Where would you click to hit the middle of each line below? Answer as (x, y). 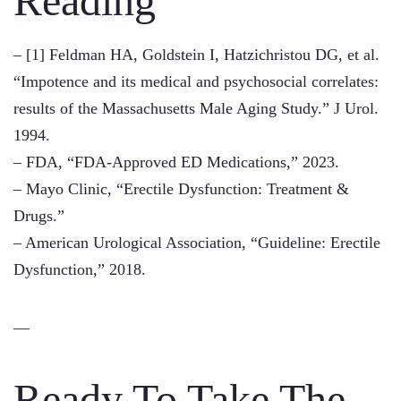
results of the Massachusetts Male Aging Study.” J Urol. (196, 108)
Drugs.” (39, 216)
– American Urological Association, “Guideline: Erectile (197, 243)
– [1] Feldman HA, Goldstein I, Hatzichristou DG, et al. (196, 55)
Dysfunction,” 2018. (80, 269)
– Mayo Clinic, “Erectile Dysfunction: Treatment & (181, 189)
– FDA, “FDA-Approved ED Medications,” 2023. (176, 162)
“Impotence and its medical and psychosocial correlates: (196, 81)
